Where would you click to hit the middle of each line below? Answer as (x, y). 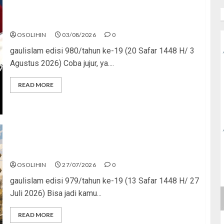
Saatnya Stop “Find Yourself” (64, 151)
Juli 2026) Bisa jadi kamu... (55, 193)
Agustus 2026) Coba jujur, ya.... (62, 63)
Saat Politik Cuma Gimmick (60, 21)
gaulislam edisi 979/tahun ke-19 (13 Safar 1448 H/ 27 (104, 180)
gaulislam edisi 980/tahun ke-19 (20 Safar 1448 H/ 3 (102, 50)
